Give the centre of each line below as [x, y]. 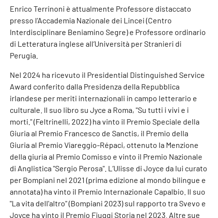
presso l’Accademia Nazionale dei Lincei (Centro [91, 20]
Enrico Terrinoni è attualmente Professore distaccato [100, 8]
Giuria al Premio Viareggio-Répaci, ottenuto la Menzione [104, 145]
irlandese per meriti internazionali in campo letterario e [103, 98]
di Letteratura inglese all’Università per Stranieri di [96, 43]
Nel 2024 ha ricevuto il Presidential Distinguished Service [107, 74]
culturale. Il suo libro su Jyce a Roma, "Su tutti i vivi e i [99, 109]
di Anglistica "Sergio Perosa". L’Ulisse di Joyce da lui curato [109, 168]
